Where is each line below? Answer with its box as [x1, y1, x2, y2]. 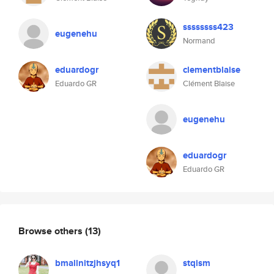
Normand [183, 35, 215, 46]
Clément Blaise [183, 78, 235, 89]
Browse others [18, 223, 85, 238]
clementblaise [183, 63, 240, 76]
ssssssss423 [183, 20, 234, 34]
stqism [183, 256, 210, 270]
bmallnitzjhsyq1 [55, 256, 120, 270]
